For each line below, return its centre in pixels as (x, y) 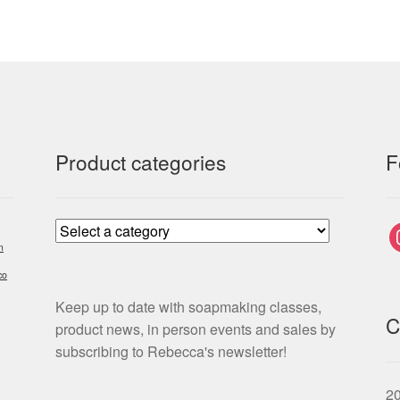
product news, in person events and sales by (196, 329)
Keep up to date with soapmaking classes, (189, 307)
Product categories (141, 161)
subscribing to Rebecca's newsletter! (171, 352)
